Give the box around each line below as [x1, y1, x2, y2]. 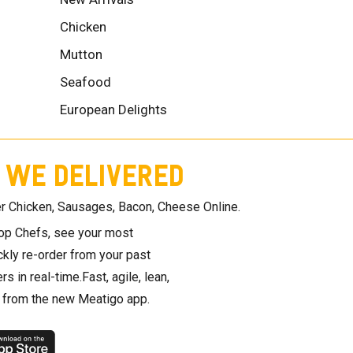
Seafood [60, 73, 111, 90]
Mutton [60, 46, 102, 62]
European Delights [60, 101, 167, 117]
